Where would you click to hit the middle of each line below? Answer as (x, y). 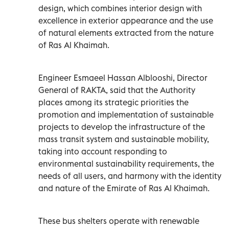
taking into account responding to (103, 151)
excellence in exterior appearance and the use (126, 20)
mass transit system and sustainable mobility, (124, 139)
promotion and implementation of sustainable (126, 114)
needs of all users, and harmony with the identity (130, 176)
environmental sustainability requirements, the (126, 163)
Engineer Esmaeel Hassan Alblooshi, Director (123, 77)
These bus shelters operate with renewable (119, 221)
